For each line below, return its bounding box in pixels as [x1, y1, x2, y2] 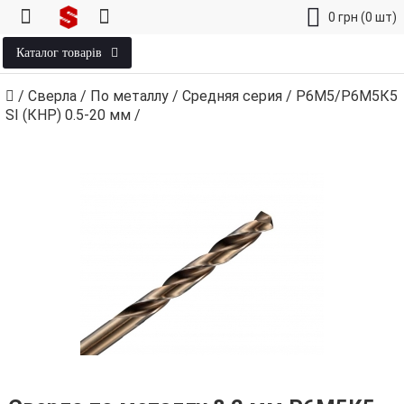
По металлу [90, 87, 169, 105]
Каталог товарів [16, 46, 102, 60]
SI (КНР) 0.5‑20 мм [5, 106, 131, 124]
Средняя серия [182, 87, 282, 105]
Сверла [28, 87, 77, 105]
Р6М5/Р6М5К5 [296, 87, 398, 105]
